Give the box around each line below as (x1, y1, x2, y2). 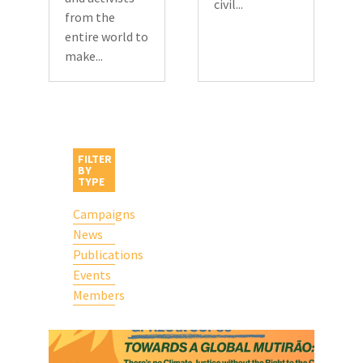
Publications (72, 246, 143, 263)
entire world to (64, 28, 148, 45)
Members (72, 287, 125, 304)
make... (64, 48, 103, 65)
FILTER (77, 152, 112, 167)
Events (72, 267, 111, 284)
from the (64, 9, 115, 26)
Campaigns (72, 206, 135, 223)
